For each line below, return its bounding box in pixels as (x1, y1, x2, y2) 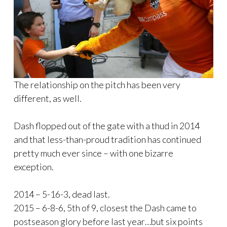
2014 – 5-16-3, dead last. (14, 188, 110, 200)
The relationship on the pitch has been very (14, 79, 180, 90)
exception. (14, 161, 54, 172)
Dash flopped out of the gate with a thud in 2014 (14, 120, 200, 131)
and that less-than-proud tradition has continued (14, 133, 201, 145)
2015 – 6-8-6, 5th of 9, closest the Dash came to (14, 202, 197, 213)
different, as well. (14, 92, 82, 104)
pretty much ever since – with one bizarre (14, 147, 173, 159)
